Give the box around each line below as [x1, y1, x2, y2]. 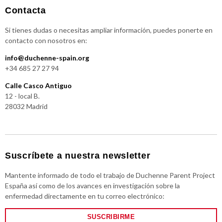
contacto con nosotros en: [5, 36, 87, 45]
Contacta [5, 5, 46, 16]
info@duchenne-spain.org [5, 54, 89, 62]
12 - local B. [5, 92, 40, 101]
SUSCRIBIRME [87, 213, 135, 221]
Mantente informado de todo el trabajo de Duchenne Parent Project [5, 171, 215, 180]
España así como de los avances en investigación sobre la [5, 181, 180, 190]
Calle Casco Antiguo [5, 81, 72, 90]
